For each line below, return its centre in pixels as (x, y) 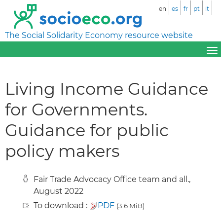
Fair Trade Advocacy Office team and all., (112, 179)
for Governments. (76, 109)
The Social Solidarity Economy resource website (99, 35)
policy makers (62, 150)
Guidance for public (87, 130)
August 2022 (58, 191)
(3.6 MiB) (130, 205)
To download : (61, 205)
